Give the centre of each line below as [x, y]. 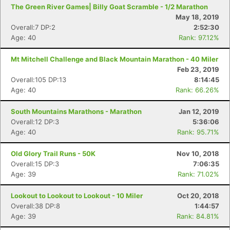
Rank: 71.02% [198, 174]
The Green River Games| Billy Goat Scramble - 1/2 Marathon [109, 7]
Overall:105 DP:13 [39, 80]
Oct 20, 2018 [198, 196]
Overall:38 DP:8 [35, 206]
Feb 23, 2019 [198, 69]
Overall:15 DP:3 [35, 164]
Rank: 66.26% [197, 90]
